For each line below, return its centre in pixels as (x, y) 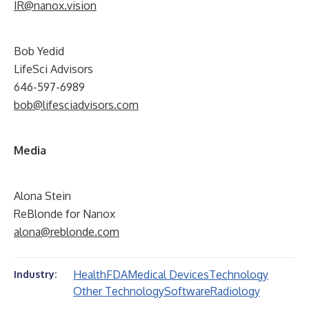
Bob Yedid (39, 51)
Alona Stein (42, 196)
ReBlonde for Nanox (64, 214)
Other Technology (119, 291)
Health (90, 275)
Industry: (35, 274)
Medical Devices (168, 275)
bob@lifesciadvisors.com (76, 105)
